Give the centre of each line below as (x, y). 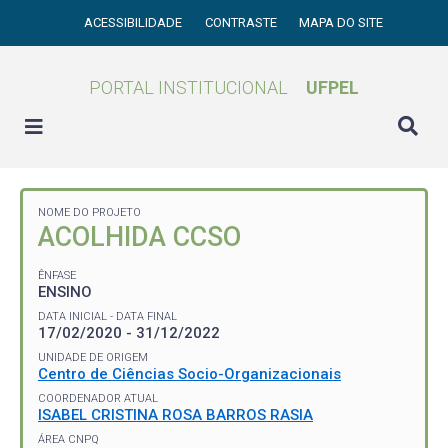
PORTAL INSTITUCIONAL (188, 87)
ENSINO (65, 291)
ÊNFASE (57, 275)
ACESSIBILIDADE (135, 22)
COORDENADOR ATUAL (98, 398)
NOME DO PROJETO (89, 212)
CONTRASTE (242, 22)
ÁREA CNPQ (68, 439)
